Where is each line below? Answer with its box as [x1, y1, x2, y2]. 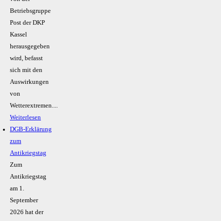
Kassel [10, 31, 27, 38]
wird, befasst [10, 55, 43, 62]
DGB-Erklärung [10, 126, 52, 133]
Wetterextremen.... [10, 102, 58, 110]
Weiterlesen [10, 114, 41, 121]
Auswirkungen [10, 78, 49, 86]
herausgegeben [10, 43, 50, 50]
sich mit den [10, 67, 42, 74]
